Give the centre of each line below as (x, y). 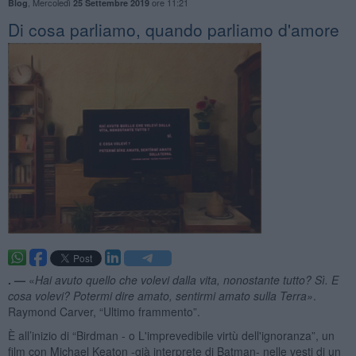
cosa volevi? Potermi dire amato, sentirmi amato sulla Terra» (160, 295)
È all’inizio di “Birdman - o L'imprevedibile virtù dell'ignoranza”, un (171, 335)
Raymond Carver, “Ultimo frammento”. (104, 311)
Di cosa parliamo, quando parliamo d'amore (173, 29)
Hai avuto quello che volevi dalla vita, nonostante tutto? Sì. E (186, 279)
